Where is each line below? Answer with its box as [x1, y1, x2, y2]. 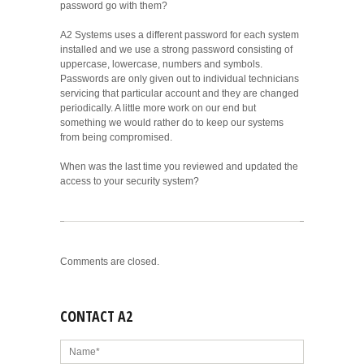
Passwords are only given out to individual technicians [60, 73, 299, 85]
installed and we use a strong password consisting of [60, 44, 292, 56]
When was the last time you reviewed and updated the [60, 161, 298, 173]
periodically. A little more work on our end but [60, 102, 256, 115]
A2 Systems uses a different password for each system [60, 29, 299, 41]
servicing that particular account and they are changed [60, 88, 299, 100]
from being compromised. [60, 132, 172, 144]
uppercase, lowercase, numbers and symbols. [60, 58, 262, 71]
